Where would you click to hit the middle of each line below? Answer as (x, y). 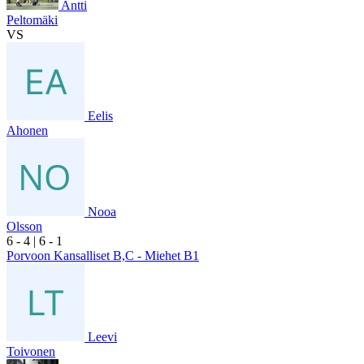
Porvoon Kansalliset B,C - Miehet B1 (103, 255)
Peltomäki (32, 19)
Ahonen (27, 130)
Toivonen (31, 351)
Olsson (24, 226)
